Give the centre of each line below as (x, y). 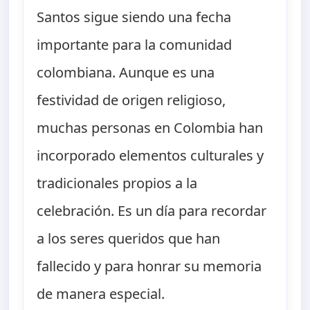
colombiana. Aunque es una (126, 73)
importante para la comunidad (135, 45)
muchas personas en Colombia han (150, 128)
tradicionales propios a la (117, 183)
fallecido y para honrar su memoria (149, 266)
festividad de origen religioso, (131, 100)
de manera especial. (101, 294)
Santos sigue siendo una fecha (134, 17)
